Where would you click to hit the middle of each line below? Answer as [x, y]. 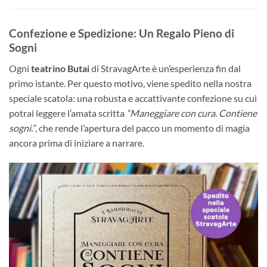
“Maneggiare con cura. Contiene [192, 113]
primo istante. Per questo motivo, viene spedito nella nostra [130, 83]
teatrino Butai [60, 68]
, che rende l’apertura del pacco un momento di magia [142, 128]
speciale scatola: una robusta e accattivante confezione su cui [133, 98]
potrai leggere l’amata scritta [68, 113]
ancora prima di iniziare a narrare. [77, 142]
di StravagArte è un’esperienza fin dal [165, 68]
